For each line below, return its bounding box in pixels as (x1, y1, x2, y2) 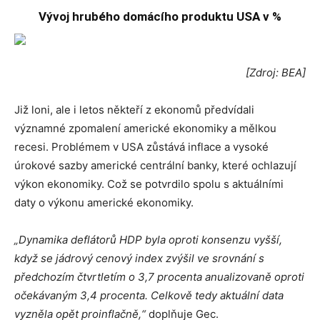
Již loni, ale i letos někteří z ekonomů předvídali (14, 103, 254, 116)
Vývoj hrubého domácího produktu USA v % (39, 9, 281, 24)
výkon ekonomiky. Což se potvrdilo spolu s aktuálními (14, 177, 284, 191)
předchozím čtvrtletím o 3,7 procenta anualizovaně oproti (14, 270, 304, 284)
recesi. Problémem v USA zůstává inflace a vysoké (14, 140, 269, 154)
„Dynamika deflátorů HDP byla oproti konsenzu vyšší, (14, 233, 282, 246)
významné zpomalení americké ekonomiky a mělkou (14, 121, 276, 135)
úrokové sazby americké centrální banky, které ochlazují (14, 159, 296, 172)
